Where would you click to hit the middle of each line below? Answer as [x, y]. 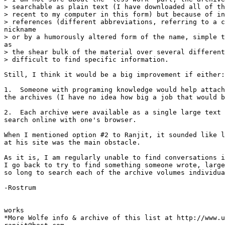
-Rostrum [20, 188]
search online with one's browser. [70, 120]
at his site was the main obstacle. [72, 142]
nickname [20, 29]
